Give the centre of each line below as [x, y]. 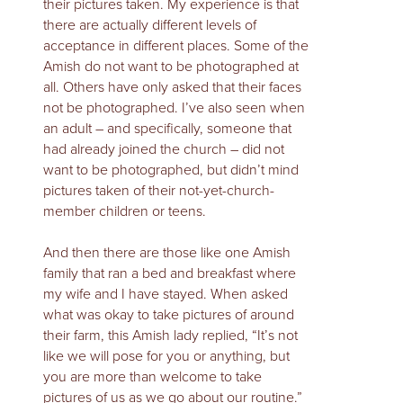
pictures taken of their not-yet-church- [159, 191]
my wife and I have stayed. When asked [166, 294]
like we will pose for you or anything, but [166, 356]
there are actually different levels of [150, 25]
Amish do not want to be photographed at [171, 67]
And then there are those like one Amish [167, 253]
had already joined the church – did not [164, 149]
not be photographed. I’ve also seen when [174, 108]
